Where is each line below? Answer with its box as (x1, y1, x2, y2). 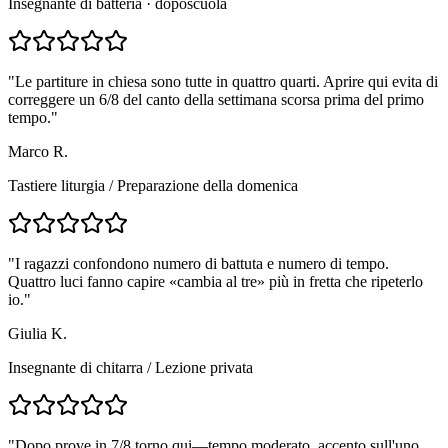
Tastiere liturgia (8, 177, 105, 195)
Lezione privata (155, 359, 253, 377)
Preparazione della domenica (117, 177, 298, 195)
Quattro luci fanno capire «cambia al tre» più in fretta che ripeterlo (8, 273, 423, 291)
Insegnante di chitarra (8, 359, 143, 377)
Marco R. (8, 143, 68, 161)
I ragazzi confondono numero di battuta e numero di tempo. (15, 255, 389, 273)
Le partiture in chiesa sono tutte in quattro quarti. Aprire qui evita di (15, 73, 438, 91)
